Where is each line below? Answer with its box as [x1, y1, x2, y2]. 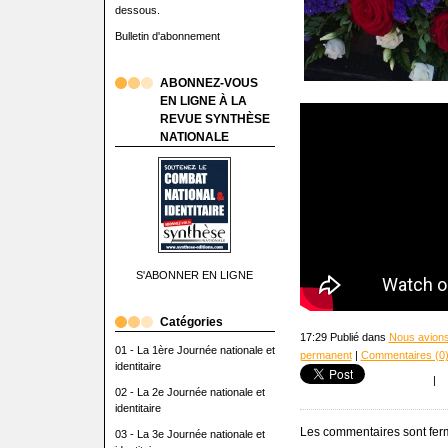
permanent [299, 349, 352, 362]
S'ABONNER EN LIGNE [136, 269, 253, 281]
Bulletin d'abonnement [114, 30, 220, 42]
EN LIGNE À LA [159, 94, 247, 108]
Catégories [159, 315, 223, 329]
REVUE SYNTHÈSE [159, 112, 270, 126]
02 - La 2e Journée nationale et [114, 386, 265, 398]
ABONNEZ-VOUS [159, 76, 258, 90]
